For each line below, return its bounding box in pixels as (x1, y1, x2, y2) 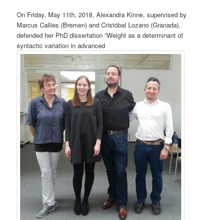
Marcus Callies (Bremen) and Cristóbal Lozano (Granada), (17, 20, 181, 29)
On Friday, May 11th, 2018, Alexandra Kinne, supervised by (17, 9, 187, 19)
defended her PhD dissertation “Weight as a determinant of (17, 30, 184, 40)
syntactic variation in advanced (17, 40, 106, 50)
